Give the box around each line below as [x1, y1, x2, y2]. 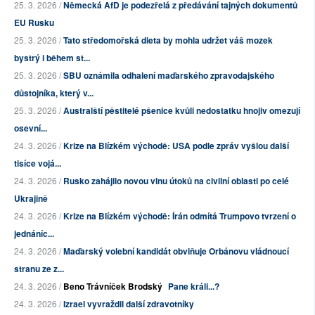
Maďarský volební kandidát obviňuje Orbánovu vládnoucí [63, 245, 289, 258]
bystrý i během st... [14, 51, 90, 65]
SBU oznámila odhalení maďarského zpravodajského [63, 69, 274, 82]
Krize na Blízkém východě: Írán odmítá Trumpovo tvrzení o [63, 210, 296, 223]
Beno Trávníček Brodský [63, 280, 162, 293]
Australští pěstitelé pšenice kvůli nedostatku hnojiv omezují [63, 104, 300, 117]
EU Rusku [14, 16, 54, 30]
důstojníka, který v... [14, 86, 94, 100]
